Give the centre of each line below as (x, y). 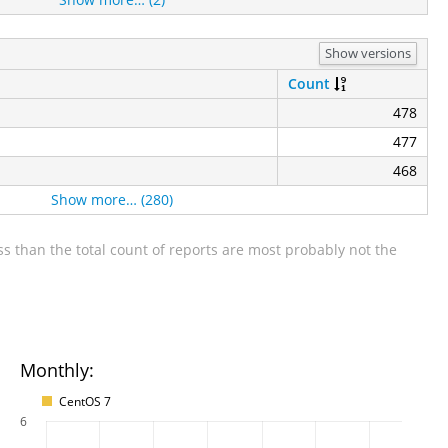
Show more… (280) (112, 199)
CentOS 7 (85, 401)
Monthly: (57, 370)
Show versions (368, 53)
